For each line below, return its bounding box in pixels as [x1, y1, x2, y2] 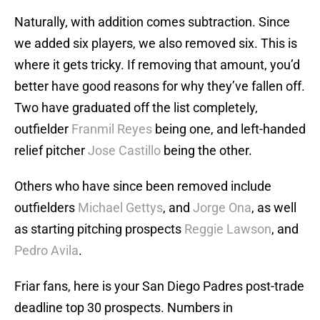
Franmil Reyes [71, 121, 152, 137]
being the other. [161, 143, 252, 159]
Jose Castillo [88, 143, 161, 159]
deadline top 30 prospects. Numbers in [14, 300, 233, 316]
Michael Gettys [78, 200, 163, 216]
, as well [251, 200, 296, 216]
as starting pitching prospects [14, 221, 184, 237]
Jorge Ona [193, 200, 251, 216]
